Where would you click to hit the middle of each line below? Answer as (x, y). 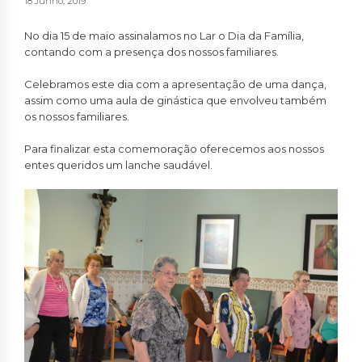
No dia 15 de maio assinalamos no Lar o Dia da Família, (164, 36)
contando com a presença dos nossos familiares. (152, 52)
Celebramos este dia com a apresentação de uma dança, (175, 84)
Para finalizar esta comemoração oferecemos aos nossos (174, 149)
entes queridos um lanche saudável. (118, 165)
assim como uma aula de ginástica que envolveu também (175, 101)
